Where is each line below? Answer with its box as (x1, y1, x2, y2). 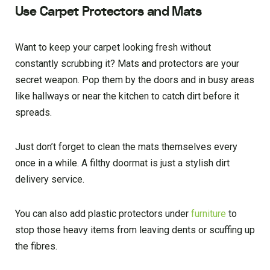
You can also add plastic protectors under (15, 207, 191, 219)
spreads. (15, 106, 52, 118)
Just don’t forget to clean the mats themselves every (15, 140, 237, 152)
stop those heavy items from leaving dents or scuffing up (15, 224, 255, 236)
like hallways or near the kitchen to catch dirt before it (15, 90, 239, 102)
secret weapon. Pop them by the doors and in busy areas (15, 74, 254, 86)
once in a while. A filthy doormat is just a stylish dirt (15, 157, 230, 169)
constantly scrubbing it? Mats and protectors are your (15, 57, 239, 69)
